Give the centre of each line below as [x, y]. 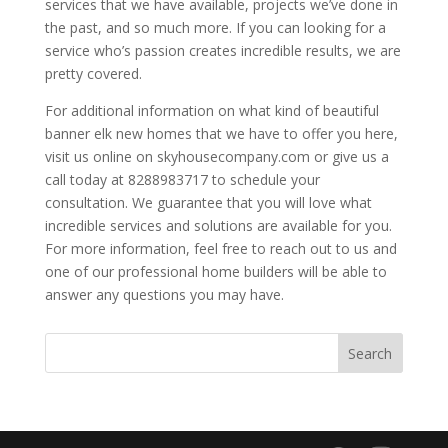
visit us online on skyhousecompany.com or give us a [216, 156]
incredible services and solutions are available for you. [218, 225]
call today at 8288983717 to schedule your [182, 179]
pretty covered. [93, 73]
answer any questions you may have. [164, 294]
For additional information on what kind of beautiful [211, 110]
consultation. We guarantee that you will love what [208, 202]
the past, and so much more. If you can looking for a [215, 27]
